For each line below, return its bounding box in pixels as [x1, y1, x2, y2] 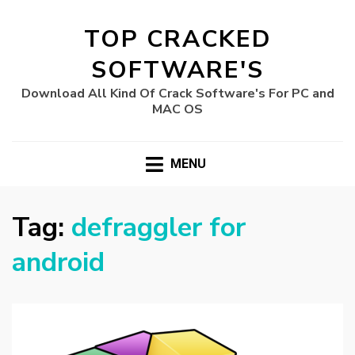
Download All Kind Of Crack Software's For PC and [21, 85, 334, 102]
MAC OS [152, 101, 203, 118]
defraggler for [71, 209, 246, 246]
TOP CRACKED [84, 23, 271, 55]
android [12, 244, 105, 281]
